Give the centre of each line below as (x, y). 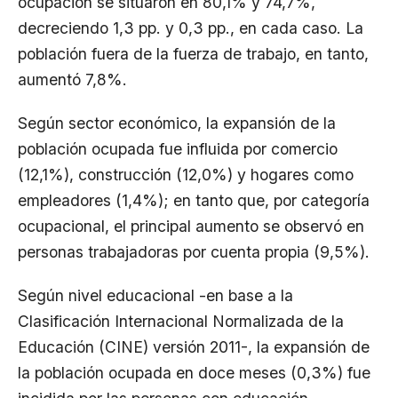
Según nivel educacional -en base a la (155, 295)
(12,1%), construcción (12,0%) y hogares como (186, 175)
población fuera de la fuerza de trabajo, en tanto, (193, 54)
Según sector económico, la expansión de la (177, 123)
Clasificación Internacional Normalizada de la (181, 321)
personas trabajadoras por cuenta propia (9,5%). (194, 252)
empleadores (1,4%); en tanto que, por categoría (194, 200)
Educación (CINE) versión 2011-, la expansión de (194, 347)
